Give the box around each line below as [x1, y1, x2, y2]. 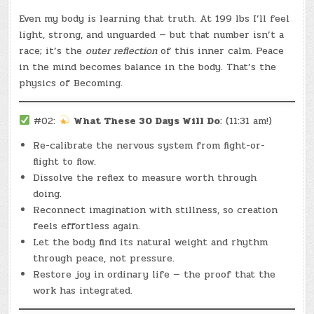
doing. [33, 186, 62, 201]
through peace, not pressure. [33, 250, 175, 266]
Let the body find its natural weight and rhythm [33, 234, 268, 250]
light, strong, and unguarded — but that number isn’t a [19, 27, 285, 42]
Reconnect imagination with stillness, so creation [33, 202, 278, 217]
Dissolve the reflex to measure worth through [33, 170, 257, 185]
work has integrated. [33, 282, 133, 298]
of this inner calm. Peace [157, 43, 285, 58]
